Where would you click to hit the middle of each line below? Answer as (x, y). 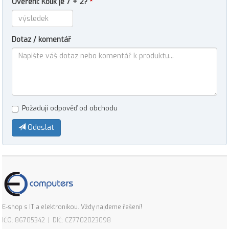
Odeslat (40, 128)
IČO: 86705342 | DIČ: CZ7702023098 (56, 220)
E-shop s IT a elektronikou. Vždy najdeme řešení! (72, 207)
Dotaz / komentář (41, 40)
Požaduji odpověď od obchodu (70, 108)
